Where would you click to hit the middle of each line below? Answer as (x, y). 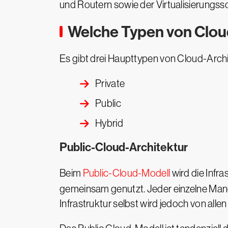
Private (110, 83)
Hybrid (109, 123)
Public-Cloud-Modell (126, 173)
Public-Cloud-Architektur (124, 147)
